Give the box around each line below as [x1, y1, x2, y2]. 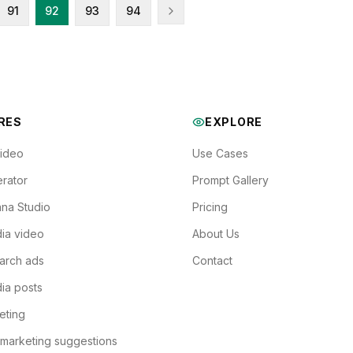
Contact [192, 254, 232, 267]
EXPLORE [205, 115, 262, 128]
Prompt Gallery [192, 173, 269, 187]
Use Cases [192, 147, 248, 160]
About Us [192, 227, 240, 240]
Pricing [192, 200, 228, 214]
